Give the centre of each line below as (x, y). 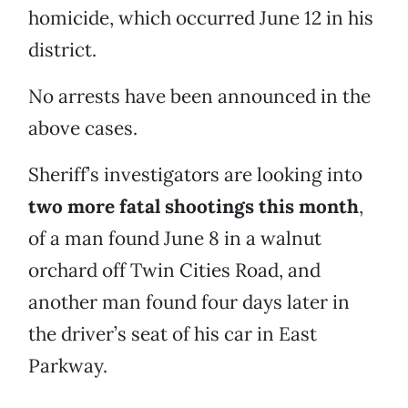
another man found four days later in (189, 302)
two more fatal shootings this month (194, 207)
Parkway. (68, 366)
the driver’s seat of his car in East (173, 334)
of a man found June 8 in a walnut (175, 239)
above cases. (83, 128)
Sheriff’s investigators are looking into (195, 175)
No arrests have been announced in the (199, 97)
